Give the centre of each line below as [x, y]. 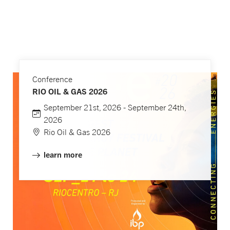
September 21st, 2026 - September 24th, [114, 108]
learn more [63, 155]
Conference [53, 79]
